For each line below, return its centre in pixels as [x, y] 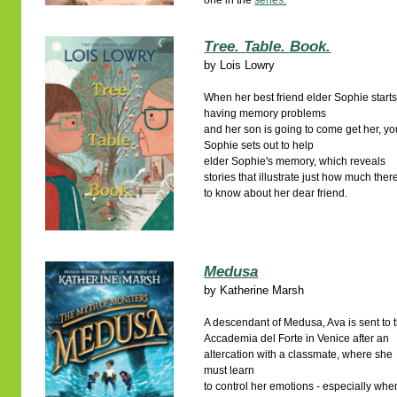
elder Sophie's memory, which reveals [295, 161]
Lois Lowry [248, 65]
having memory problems [265, 113]
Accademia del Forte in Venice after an [297, 339]
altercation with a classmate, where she [299, 354]
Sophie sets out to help [259, 145]
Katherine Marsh [262, 290]
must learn [230, 370]
